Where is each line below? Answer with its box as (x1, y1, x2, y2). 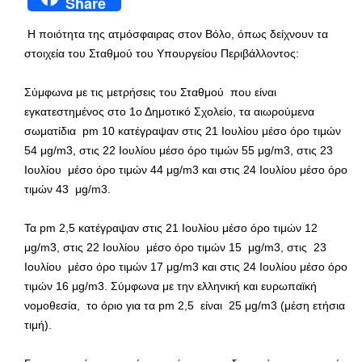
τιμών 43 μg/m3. (24, 182, 111, 196)
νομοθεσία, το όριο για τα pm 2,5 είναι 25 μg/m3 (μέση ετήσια (24, 298, 345, 312)
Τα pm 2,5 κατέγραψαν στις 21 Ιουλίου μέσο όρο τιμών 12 (24, 221, 321, 234)
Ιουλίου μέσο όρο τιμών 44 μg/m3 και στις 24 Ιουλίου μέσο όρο (24, 162, 347, 176)
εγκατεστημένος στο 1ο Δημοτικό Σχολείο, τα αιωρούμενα (24, 104, 314, 118)
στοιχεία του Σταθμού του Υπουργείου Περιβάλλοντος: (24, 46, 299, 60)
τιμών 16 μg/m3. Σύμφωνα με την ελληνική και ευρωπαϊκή (24, 279, 317, 293)
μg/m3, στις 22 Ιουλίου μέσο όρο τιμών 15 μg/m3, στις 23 (24, 240, 326, 254)
